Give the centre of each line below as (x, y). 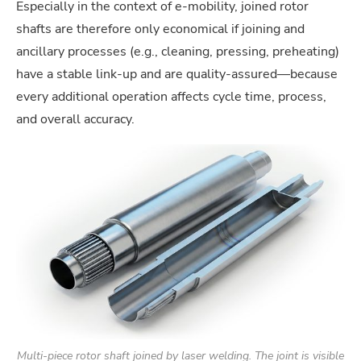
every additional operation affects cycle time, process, (171, 96)
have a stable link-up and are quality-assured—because (177, 74)
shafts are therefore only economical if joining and (160, 29)
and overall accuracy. (75, 119)
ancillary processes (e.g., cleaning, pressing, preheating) (178, 51)
